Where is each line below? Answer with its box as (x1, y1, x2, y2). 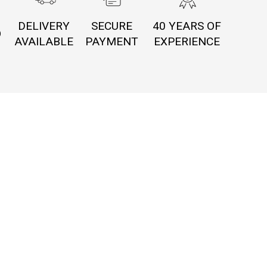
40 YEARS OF (153, 19, 222, 33)
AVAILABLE (14, 35, 74, 49)
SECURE (91, 19, 132, 33)
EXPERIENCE (154, 35, 221, 49)
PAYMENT (85, 35, 138, 49)
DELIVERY (18, 19, 70, 33)
